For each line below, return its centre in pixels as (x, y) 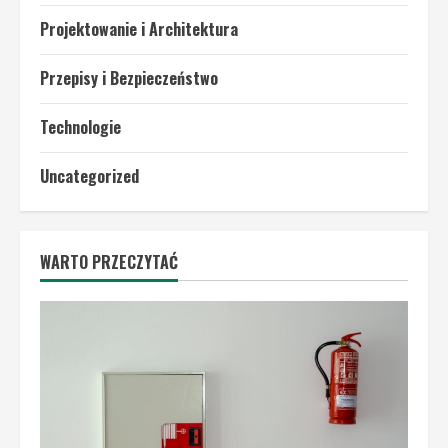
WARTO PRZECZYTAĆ (109, 262)
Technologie (80, 127)
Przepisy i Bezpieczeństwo (129, 78)
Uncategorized (89, 176)
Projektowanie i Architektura (139, 29)
